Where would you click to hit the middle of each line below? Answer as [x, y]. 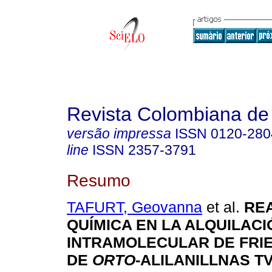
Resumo [99, 180]
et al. [221, 207]
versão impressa [119, 134]
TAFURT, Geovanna [134, 207]
